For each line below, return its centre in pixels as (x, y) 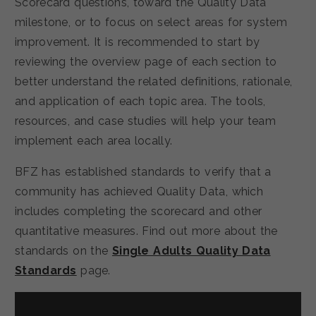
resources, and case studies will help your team (146, 121)
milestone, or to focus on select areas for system (151, 23)
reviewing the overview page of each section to (146, 62)
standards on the (63, 251)
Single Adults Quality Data (191, 251)
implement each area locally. (96, 141)
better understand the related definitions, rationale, (154, 82)
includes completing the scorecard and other (139, 212)
